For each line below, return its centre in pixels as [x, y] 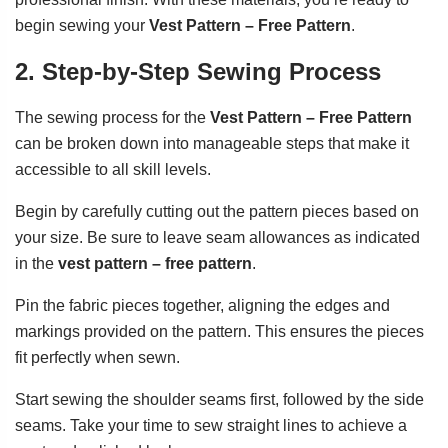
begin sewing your [82, 26]
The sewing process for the [112, 118]
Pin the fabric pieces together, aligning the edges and [202, 306]
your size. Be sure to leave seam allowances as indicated [217, 238]
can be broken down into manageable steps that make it [212, 144]
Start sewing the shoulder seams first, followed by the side [219, 400]
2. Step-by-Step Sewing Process [198, 72]
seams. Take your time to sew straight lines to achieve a [211, 426]
